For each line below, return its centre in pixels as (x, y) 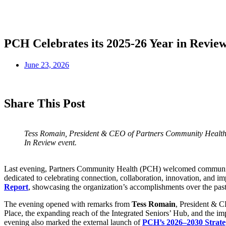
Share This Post (45, 103)
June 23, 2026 (47, 65)
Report (16, 187)
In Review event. (50, 143)
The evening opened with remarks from (68, 204)
